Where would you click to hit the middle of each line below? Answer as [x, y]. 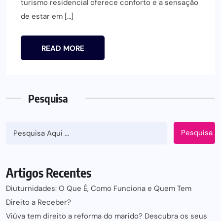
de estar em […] [47, 16]
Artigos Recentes [49, 172]
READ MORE [63, 48]
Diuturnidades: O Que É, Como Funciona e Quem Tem [99, 188]
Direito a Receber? [38, 202]
